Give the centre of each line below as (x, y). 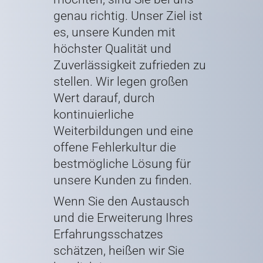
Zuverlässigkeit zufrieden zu (129, 65)
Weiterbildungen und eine (123, 131)
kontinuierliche (93, 115)
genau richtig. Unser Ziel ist (128, 16)
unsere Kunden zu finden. (122, 181)
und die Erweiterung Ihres (123, 218)
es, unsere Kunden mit (114, 33)
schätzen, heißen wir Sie (119, 251)
